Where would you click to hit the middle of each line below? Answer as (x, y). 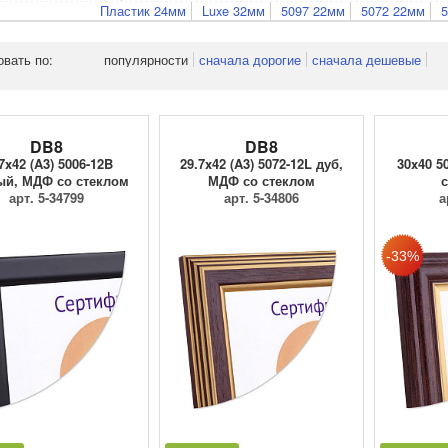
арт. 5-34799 (46, 198)
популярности (146, 59)
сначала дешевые (366, 59)
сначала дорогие (250, 59)
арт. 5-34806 (261, 198)
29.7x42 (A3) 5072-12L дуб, (261, 164)
